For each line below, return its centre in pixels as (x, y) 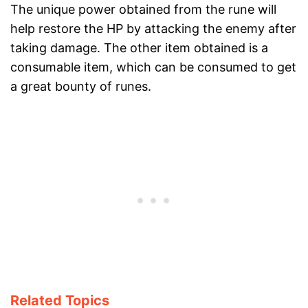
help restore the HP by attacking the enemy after (153, 29)
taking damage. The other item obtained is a (139, 48)
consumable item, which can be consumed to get (153, 67)
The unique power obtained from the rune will (143, 10)
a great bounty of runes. (81, 87)
